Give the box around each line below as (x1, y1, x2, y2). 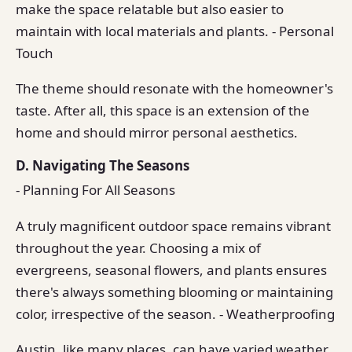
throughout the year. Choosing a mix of (16, 238, 261, 257)
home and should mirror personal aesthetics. (16, 123, 298, 142)
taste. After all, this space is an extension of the (16, 101, 310, 120)
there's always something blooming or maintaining (16, 282, 333, 301)
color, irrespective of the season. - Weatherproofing (16, 304, 335, 323)
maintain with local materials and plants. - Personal (16, 21, 334, 40)
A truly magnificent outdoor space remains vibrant (16, 216, 331, 235)
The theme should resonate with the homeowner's (16, 79, 333, 98)
